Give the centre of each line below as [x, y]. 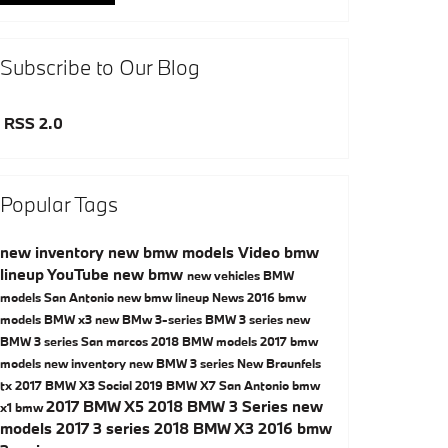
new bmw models [173, 251]
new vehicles [225, 274]
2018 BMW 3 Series [220, 405]
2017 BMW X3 [56, 384]
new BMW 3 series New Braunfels [225, 362]
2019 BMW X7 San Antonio [213, 384]
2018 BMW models [205, 340]
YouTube [80, 273]
